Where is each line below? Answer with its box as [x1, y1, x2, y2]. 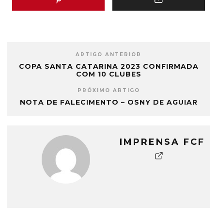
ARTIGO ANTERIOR [76, 51, 141, 58]
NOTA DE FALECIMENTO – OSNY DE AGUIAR [19, 98, 198, 107]
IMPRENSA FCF [120, 137, 205, 148]
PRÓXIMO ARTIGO [77, 87, 140, 94]
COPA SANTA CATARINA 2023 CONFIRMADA [18, 62, 199, 71]
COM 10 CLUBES [76, 70, 141, 79]
